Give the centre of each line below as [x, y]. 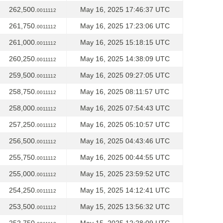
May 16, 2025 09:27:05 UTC [125, 75]
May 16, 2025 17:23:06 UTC [125, 26]
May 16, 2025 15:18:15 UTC [125, 42]
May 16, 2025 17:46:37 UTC [125, 9]
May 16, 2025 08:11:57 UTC [125, 92]
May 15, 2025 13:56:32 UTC [125, 207]
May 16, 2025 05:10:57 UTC [125, 124]
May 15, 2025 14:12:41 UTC [125, 190]
